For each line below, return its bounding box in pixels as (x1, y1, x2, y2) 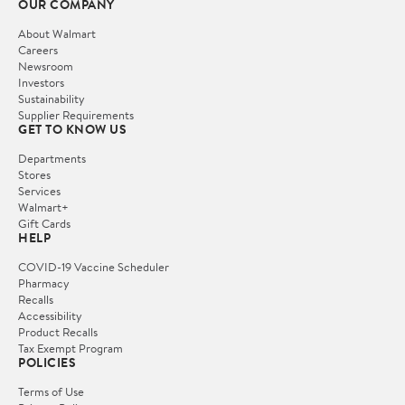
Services (18, 182, 61, 199)
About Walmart (18, 24, 96, 42)
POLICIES (18, 353, 76, 372)
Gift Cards (18, 214, 71, 231)
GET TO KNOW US (18, 119, 127, 138)
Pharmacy (18, 274, 70, 291)
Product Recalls (18, 323, 98, 340)
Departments (18, 149, 86, 166)
